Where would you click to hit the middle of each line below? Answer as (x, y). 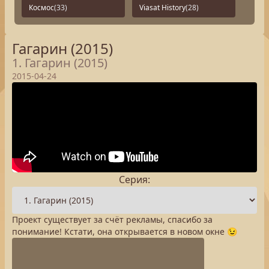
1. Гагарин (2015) (60, 63)
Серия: (134, 180)
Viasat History (162, 8)
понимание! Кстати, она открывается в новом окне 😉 (125, 231)
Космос (41, 8)
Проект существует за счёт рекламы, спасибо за (112, 219)
